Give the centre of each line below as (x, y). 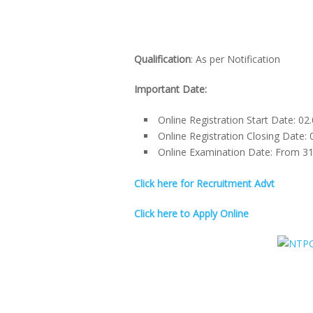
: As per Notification (235, 59)
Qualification (162, 59)
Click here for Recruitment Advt (204, 183)
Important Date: (170, 89)
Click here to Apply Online (191, 213)
